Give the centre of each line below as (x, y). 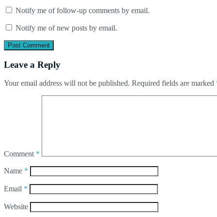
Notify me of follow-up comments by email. (83, 10)
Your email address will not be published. (67, 83)
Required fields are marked (174, 83)
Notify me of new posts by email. (66, 28)
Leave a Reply (32, 64)
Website (16, 207)
